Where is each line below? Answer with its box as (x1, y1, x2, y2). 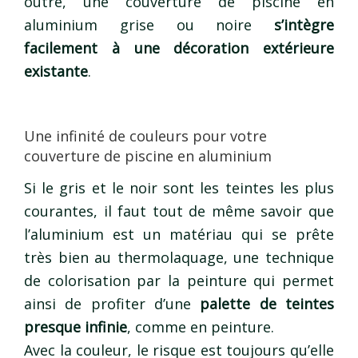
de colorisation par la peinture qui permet (24, 271, 334, 291)
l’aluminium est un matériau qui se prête (24, 225, 334, 245)
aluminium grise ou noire (24, 14, 274, 34)
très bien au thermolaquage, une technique (24, 248, 334, 268)
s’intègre (274, 14, 334, 34)
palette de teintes (200, 294, 335, 314)
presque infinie (24, 317, 127, 337)
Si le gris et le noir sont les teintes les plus (24, 178, 334, 198)
